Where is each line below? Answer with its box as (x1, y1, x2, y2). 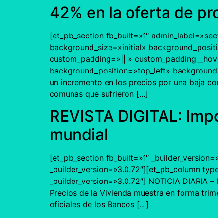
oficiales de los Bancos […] (50, 199, 149, 209)
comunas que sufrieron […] (50, 89, 148, 99)
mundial (50, 125, 108, 144)
